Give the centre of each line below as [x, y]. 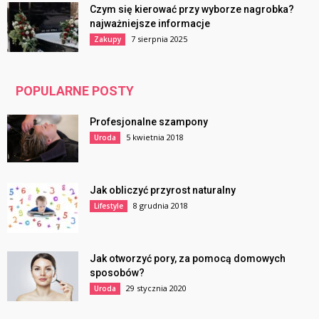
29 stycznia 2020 [156, 288]
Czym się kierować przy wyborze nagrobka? [192, 9]
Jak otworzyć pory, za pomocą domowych [188, 258]
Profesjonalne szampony [149, 122]
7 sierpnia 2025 [159, 39]
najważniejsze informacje [150, 23]
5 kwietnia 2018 [155, 137]
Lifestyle [109, 206]
